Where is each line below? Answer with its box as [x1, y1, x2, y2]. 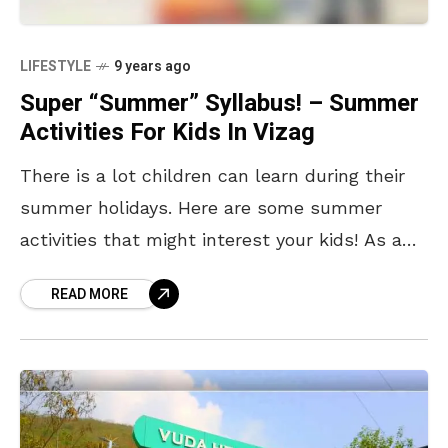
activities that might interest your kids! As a [20, 228, 402, 250]
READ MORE [51, 283, 128, 305]
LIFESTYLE [20, 55, 91, 77]
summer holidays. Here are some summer [20, 196, 382, 218]
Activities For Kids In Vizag [20, 114, 315, 150]
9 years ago [114, 55, 191, 77]
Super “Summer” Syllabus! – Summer [20, 85, 419, 121]
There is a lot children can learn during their [20, 164, 405, 186]
